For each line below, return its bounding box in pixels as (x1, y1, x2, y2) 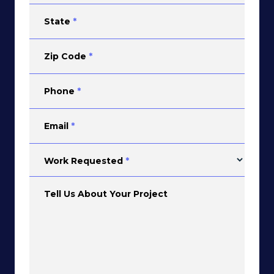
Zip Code (44, 51, 86, 62)
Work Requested (44, 155, 123, 166)
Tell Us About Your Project (44, 188, 168, 199)
